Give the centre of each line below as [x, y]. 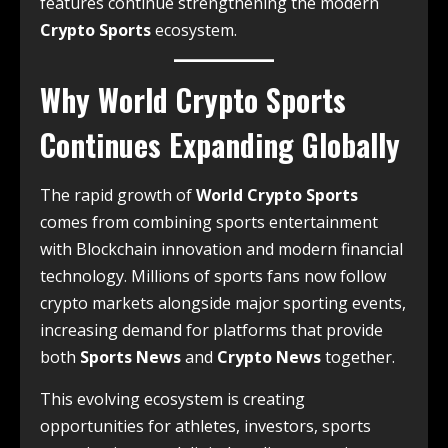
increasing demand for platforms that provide [211, 329]
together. [358, 356]
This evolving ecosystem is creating [172, 398]
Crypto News [269, 356]
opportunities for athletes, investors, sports [205, 425]
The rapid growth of [118, 194]
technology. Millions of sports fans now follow [213, 275]
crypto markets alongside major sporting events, [223, 302]
